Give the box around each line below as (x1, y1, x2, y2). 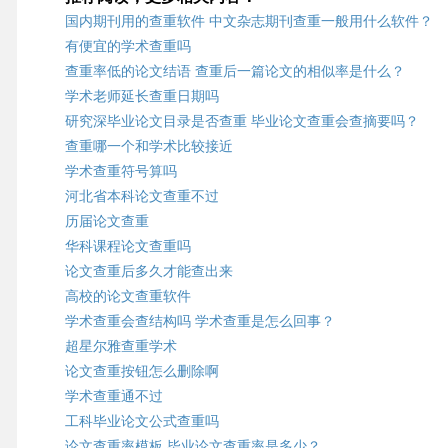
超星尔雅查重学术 (64, 338, 177, 354)
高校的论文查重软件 (64, 288, 191, 304)
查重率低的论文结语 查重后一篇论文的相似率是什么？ (64, 63, 405, 79)
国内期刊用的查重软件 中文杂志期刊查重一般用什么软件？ (64, 13, 433, 29)
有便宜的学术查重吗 (64, 38, 191, 54)
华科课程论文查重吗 (64, 238, 191, 254)
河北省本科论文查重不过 (64, 188, 219, 204)
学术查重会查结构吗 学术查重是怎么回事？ (64, 313, 335, 329)
